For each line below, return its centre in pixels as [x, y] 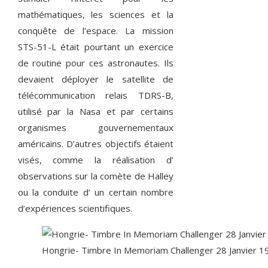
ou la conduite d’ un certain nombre [96, 192]
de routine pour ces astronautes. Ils [96, 63]
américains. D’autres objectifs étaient [96, 143]
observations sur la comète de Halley [96, 176]
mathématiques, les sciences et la [96, 14]
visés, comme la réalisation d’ [96, 159]
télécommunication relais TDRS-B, [96, 95]
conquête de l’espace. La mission [96, 30]
